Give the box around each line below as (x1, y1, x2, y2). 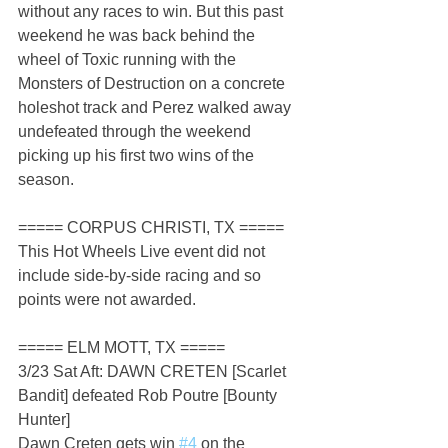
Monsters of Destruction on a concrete (18, 75, 289, 93)
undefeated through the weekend (18, 123, 255, 141)
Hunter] (18, 411, 70, 429)
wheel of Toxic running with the (18, 51, 240, 69)
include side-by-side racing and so (18, 267, 265, 285)
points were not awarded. (18, 291, 196, 309)
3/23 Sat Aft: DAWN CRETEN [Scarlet (18, 363, 290, 381)
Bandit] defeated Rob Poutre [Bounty (18, 387, 281, 405)
